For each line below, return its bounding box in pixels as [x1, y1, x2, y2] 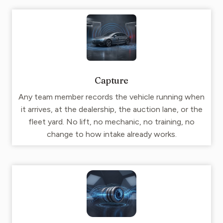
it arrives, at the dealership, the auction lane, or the [20, 105, 203, 114]
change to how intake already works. [46, 129, 177, 139]
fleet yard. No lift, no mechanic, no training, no [28, 117, 195, 127]
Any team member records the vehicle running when [18, 92, 205, 102]
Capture [95, 75, 128, 87]
